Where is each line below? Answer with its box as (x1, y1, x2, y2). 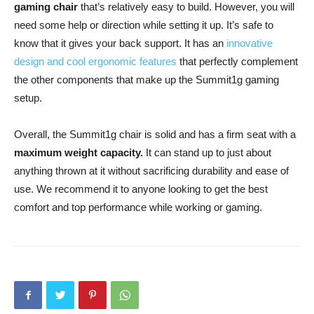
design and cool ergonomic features (14, 55, 177, 67)
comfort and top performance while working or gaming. (14, 201, 262, 213)
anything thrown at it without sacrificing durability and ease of (14, 165, 289, 177)
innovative (226, 37, 273, 49)
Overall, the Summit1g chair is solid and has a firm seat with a (14, 128, 296, 140)
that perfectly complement (177, 55, 298, 67)
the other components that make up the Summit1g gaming (14, 74, 279, 86)
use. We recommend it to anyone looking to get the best (14, 183, 268, 195)
